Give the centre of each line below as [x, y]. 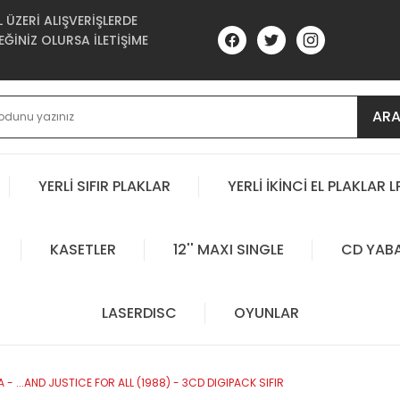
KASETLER [83, 249]
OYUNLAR [266, 312]
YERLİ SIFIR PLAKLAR [104, 186]
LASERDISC [139, 312]
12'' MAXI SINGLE [228, 249]
